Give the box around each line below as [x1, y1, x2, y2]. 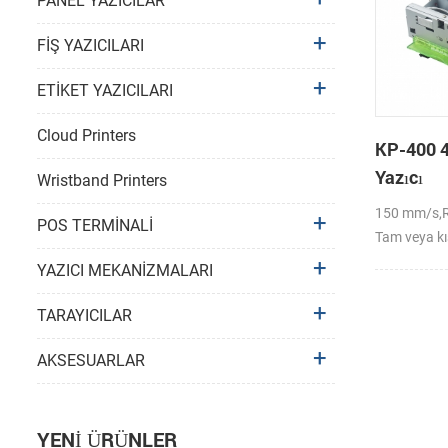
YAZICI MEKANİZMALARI [37, 261, 213, 281]
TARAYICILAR [37, 306, 132, 326]
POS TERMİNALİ [37, 216, 153, 236]
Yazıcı [374, 165, 423, 190]
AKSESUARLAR [37, 351, 145, 371]
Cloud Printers [37, 126, 136, 146]
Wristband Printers [37, 171, 167, 191]
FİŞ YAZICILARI [37, 36, 144, 56]
